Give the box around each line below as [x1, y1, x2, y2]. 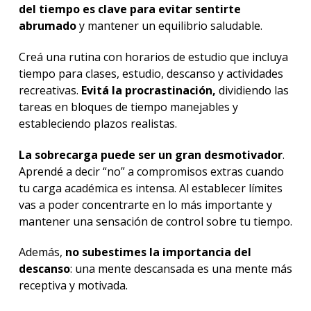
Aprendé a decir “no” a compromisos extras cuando [18, 163, 284, 179]
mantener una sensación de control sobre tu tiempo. [18, 213, 292, 229]
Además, [18, 244, 65, 260]
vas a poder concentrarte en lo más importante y [18, 196, 272, 212]
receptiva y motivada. [18, 278, 128, 294]
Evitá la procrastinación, [81, 82, 216, 98]
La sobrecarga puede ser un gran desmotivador [18, 146, 283, 162]
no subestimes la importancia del [65, 244, 251, 260]
